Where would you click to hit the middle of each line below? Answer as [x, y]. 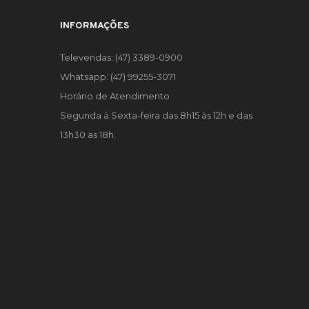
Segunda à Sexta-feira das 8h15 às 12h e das [156, 116]
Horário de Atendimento [115, 96]
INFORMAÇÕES [94, 26]
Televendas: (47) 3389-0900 [121, 58]
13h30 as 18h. [88, 135]
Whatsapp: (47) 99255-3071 [118, 77]
